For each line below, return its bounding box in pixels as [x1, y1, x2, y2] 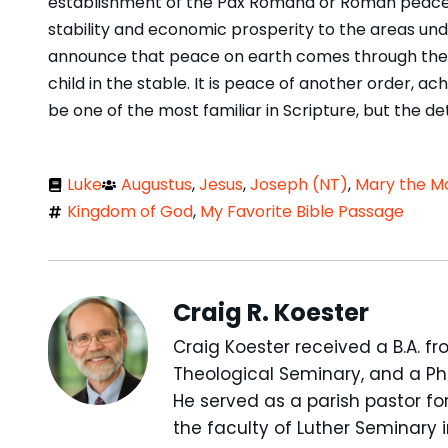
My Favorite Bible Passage [200, 200, 404, 224]
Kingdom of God [67, 200, 193, 224]
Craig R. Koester [173, 296, 369, 330]
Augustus [121, 173, 192, 197]
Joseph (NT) [250, 173, 348, 197]
